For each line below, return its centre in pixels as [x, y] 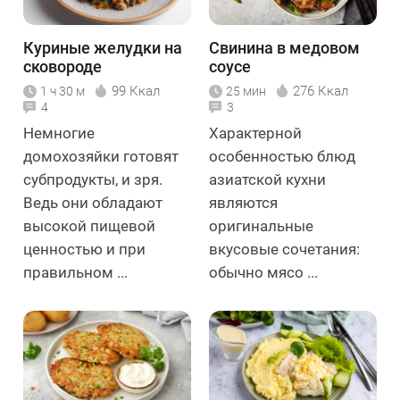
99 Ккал [136, 91]
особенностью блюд [282, 156]
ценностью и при [84, 249]
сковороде [62, 66]
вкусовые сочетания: [284, 249]
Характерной [255, 133]
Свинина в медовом [284, 47]
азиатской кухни [267, 179]
